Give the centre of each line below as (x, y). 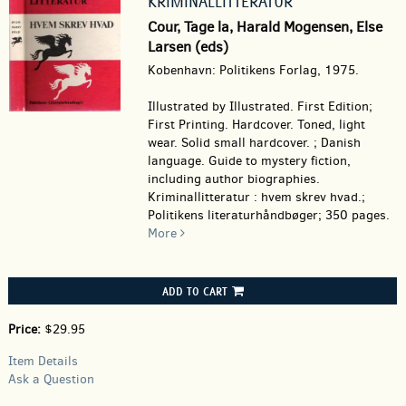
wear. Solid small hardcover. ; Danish (254, 143)
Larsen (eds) (188, 47)
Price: (26, 329)
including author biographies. (233, 179)
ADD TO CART (194, 291)
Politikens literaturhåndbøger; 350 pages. (268, 215)
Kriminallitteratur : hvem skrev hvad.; (256, 197)
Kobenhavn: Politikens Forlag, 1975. (253, 70)
